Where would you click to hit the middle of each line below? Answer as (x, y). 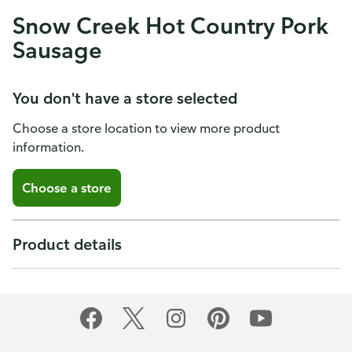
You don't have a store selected (125, 98)
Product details (67, 244)
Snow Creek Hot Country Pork (171, 25)
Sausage (57, 49)
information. (48, 147)
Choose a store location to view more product (146, 128)
